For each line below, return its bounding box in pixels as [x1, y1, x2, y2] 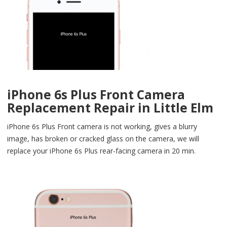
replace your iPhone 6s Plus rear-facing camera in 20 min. [7, 145, 196, 156]
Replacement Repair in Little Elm [7, 99, 213, 116]
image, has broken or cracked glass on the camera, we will [7, 133, 199, 143]
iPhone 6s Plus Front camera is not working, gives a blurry [7, 121, 197, 131]
